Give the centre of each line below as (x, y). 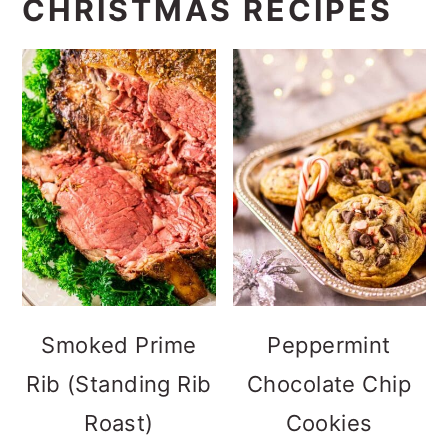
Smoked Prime (119, 345)
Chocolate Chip (329, 384)
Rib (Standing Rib (119, 384)
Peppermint (329, 345)
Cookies (329, 423)
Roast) (119, 423)
